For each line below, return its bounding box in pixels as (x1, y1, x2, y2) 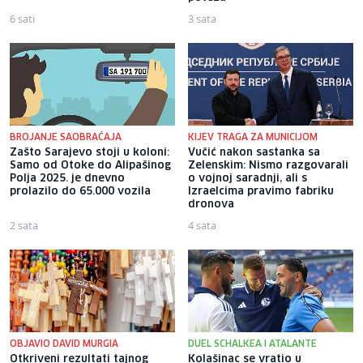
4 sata (188, 217, 216, 233)
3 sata (188, 11, 216, 26)
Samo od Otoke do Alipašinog (10, 160, 171, 171)
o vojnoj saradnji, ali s (188, 173, 307, 184)
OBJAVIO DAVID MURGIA (10, 339, 118, 348)
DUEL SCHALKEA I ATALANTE (188, 339, 317, 348)
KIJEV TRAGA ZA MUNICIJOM (188, 132, 318, 142)
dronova (188, 199, 234, 210)
